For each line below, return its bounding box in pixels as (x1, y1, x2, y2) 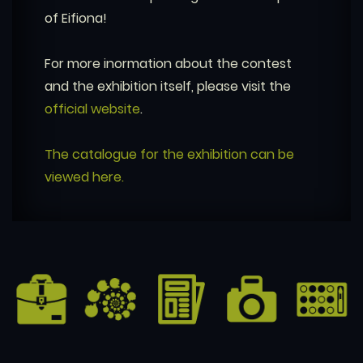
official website (45, 100, 140, 119)
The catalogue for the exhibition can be (45, 145, 294, 164)
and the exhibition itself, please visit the (45, 77, 291, 96)
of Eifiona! (45, 9, 107, 28)
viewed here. (45, 168, 124, 187)
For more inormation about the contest (45, 54, 292, 74)
